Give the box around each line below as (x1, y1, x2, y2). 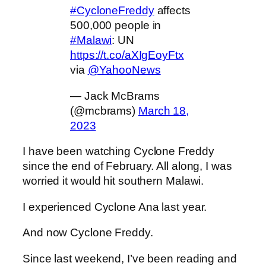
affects (154, 4, 191, 17)
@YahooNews (87, 64, 161, 77)
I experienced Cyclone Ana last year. (23, 200, 207, 213)
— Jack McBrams (70, 89, 160, 102)
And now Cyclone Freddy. (23, 226, 153, 239)
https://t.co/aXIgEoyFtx (70, 49, 184, 62)
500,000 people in (70, 19, 161, 32)
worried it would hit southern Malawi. (23, 175, 204, 188)
